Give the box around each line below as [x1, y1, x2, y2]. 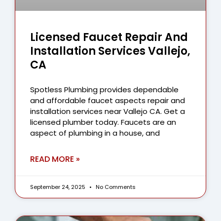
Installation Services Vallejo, [30, 43, 190, 59]
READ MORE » [30, 153, 80, 165]
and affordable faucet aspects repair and [30, 95, 185, 106]
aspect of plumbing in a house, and [30, 128, 160, 139]
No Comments [94, 183, 136, 191]
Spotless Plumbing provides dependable [30, 84, 179, 95]
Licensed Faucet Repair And [30, 30, 188, 45]
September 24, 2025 [30, 183, 87, 191]
